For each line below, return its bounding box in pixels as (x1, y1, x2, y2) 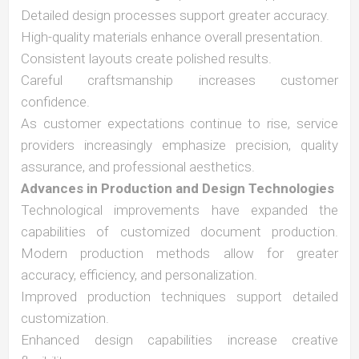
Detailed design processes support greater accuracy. (21, 7, 329, 23)
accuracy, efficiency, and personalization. (21, 267, 257, 283)
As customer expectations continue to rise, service (21, 115, 338, 131)
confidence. (21, 94, 90, 110)
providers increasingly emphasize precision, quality (21, 137, 338, 153)
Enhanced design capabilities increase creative (21, 332, 338, 348)
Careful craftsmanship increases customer (21, 72, 338, 88)
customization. (21, 310, 109, 326)
